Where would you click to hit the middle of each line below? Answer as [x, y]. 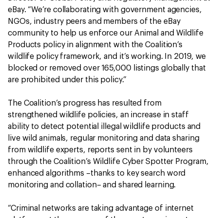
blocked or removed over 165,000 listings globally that [107, 68]
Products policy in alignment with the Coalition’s [95, 45]
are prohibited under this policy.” [67, 80]
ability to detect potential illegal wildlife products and [104, 127]
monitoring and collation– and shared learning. [92, 185]
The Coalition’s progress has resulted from [85, 103]
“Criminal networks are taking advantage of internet [101, 208]
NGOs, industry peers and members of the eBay [94, 21]
